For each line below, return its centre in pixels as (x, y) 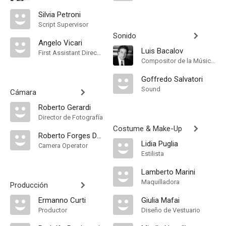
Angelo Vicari (60, 43)
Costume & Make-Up (148, 129)
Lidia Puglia (160, 144)
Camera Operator (63, 146)
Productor (53, 210)
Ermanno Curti (62, 200)
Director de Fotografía (71, 117)
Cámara (23, 92)
